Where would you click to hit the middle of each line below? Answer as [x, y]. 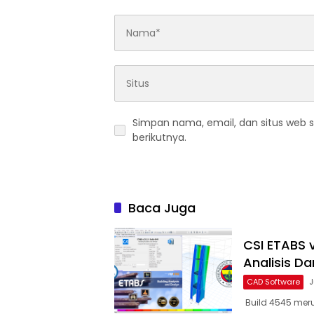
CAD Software [273, 281]
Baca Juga [162, 208]
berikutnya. [159, 138]
